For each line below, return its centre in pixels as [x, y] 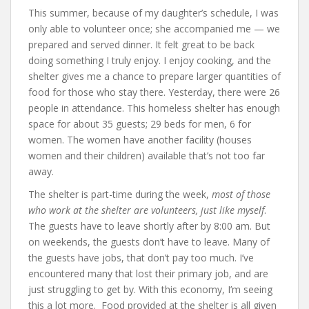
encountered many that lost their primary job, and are [148, 273]
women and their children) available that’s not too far [147, 156]
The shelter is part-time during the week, [120, 194]
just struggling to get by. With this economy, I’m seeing [150, 289]
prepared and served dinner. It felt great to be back [141, 44]
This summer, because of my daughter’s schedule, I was [153, 13]
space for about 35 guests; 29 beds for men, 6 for [140, 124]
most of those [241, 194]
